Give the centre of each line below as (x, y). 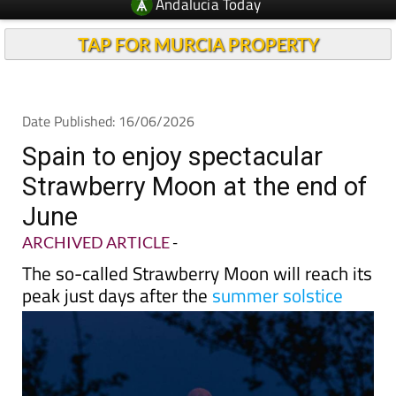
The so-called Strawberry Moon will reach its (197, 240)
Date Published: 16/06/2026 (108, 88)
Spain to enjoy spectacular (172, 124)
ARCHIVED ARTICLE (96, 209)
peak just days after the (117, 263)
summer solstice (278, 263)
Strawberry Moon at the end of (194, 154)
